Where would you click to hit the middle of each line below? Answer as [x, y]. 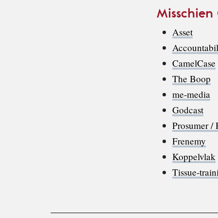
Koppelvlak [194, 156]
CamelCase [194, 63]
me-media [191, 94]
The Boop [191, 78]
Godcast [188, 109]
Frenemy [189, 141]
